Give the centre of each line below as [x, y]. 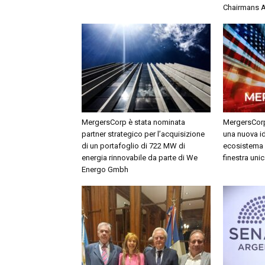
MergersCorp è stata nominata [133, 122]
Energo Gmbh [105, 169]
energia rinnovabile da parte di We [140, 158]
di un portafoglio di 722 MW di [133, 146]
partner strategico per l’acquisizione [143, 134]
